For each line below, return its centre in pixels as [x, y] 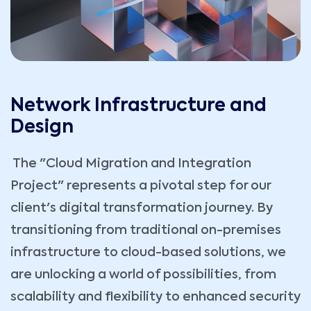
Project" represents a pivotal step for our [141, 186]
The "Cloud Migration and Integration [131, 164]
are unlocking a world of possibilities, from [143, 275]
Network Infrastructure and [138, 107]
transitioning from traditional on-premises [146, 231]
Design [42, 128]
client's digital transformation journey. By [142, 209]
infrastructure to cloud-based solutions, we [148, 253]
